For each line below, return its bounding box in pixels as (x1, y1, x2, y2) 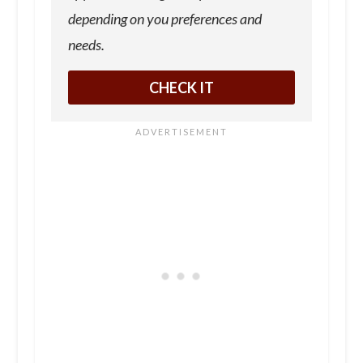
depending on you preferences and (67, 10, 262, 28)
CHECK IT (148, 79, 214, 97)
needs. (67, 36, 105, 54)
